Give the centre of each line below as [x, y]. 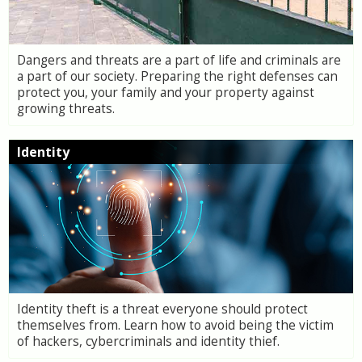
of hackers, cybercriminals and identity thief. [148, 341]
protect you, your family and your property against [166, 93]
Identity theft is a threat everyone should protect [162, 309]
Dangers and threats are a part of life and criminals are [179, 60]
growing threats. [66, 109]
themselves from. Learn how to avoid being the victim [175, 325]
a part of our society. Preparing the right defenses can [177, 76]
